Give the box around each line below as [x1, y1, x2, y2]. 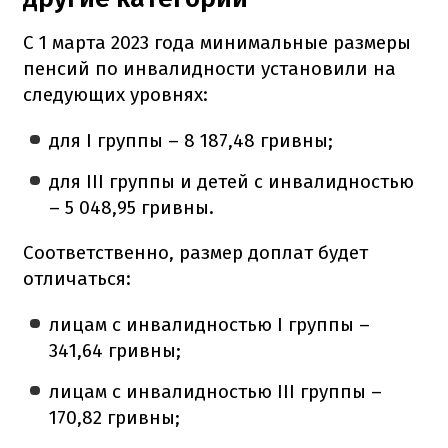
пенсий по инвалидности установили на [23, 56, 396, 80]
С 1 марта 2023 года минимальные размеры [23, 30, 411, 54]
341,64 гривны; [49, 338, 182, 362]
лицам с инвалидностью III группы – [49, 379, 383, 403]
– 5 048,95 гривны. [49, 195, 215, 219]
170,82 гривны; [49, 405, 181, 429]
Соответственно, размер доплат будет [23, 240, 368, 264]
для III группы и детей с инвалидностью [49, 169, 415, 193]
